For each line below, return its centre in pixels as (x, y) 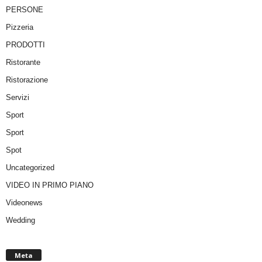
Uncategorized (30, 167)
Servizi (18, 97)
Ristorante (23, 62)
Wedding (20, 220)
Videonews (24, 202)
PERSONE (25, 9)
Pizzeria (20, 27)
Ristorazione (27, 80)
